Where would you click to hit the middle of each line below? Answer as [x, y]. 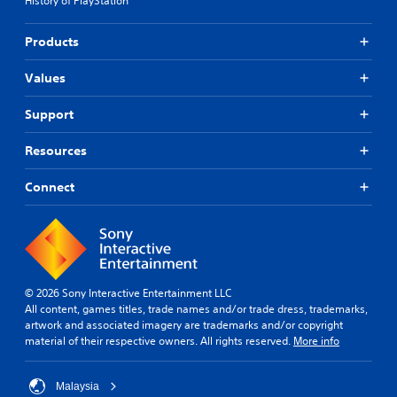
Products [52, 41]
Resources [56, 150]
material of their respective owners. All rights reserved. [159, 340]
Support [49, 114]
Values [45, 78]
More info [316, 340]
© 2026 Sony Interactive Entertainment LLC [128, 292]
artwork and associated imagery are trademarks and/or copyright [184, 324]
